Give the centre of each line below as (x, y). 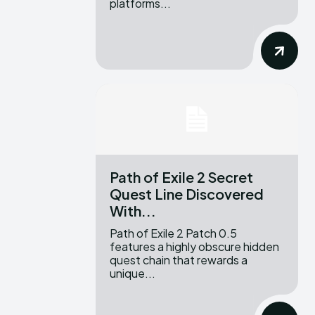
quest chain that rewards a (179, 259)
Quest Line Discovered (187, 193)
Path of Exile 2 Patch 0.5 (173, 233)
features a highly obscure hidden (194, 246)
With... (133, 210)
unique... (133, 273)
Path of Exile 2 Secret (181, 176)
